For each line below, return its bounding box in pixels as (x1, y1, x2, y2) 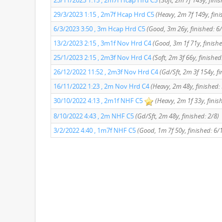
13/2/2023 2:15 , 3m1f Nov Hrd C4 (54, 39, 151, 48)
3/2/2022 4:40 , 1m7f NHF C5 (54, 126, 136, 135)
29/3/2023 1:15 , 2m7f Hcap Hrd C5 (54, 10, 154, 19)
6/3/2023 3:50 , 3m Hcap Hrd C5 (54, 24, 145, 33)
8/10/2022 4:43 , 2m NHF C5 (54, 111, 134, 120)
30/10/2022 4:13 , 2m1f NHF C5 (54, 96, 143, 105)
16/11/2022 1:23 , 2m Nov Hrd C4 (54, 82, 149, 91)
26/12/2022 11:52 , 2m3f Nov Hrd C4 (54, 67, 158, 76)
